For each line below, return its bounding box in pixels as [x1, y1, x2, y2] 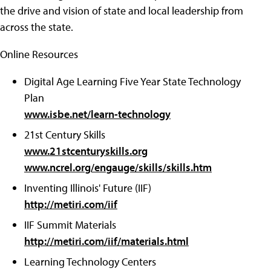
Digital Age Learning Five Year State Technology [24, 74, 241, 89]
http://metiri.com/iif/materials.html [24, 234, 189, 249]
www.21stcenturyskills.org [24, 144, 148, 158]
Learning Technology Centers [24, 255, 156, 269]
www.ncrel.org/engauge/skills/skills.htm [24, 160, 212, 175]
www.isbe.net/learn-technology [24, 107, 171, 122]
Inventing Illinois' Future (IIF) [24, 181, 151, 195]
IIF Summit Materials [24, 218, 116, 232]
